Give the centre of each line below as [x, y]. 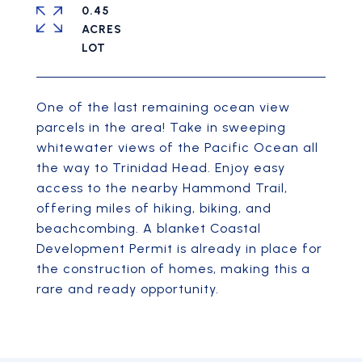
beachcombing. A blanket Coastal [149, 228]
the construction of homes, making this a [173, 269]
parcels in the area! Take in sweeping [161, 127]
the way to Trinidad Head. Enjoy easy [161, 168]
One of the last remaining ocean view [163, 107]
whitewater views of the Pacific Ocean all [177, 147]
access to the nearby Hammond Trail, [162, 188]
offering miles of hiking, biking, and [154, 208]
